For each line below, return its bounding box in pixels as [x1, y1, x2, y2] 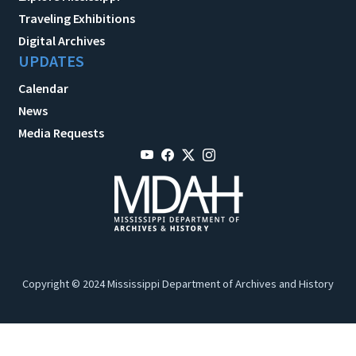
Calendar [18, 79, 68, 96]
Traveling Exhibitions [18, 10, 135, 26]
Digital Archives [18, 32, 105, 48]
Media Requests [18, 124, 104, 141]
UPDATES [18, 50, 84, 71]
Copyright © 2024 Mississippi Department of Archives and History [22, 276, 334, 291]
